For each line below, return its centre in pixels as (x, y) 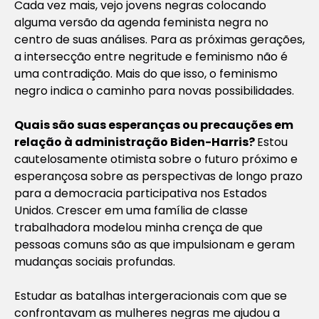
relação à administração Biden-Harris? (136, 142)
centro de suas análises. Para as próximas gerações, (159, 39)
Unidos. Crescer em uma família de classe (131, 210)
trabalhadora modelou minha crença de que (138, 227)
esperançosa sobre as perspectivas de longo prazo (158, 176)
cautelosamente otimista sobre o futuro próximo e (156, 159)
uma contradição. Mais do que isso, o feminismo (146, 73)
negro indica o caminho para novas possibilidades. (154, 90)
